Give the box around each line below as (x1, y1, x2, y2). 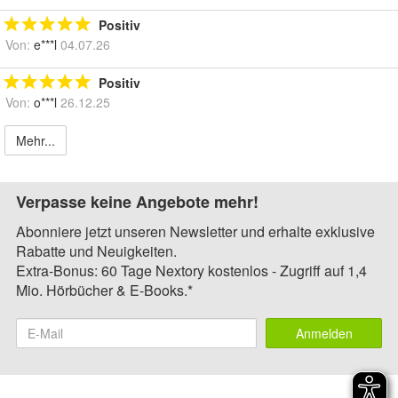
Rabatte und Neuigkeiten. (16, 241, 177, 262)
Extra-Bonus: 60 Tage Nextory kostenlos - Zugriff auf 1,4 (16, 260, 367, 282)
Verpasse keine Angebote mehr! (16, 190, 259, 214)
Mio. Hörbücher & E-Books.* (16, 280, 193, 301)
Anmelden (295, 324, 353, 343)
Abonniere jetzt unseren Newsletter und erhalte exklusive (16, 221, 375, 243)
